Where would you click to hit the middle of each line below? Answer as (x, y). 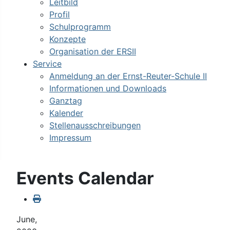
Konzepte (68, 39)
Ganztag (66, 101)
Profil (60, 14)
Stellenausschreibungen (95, 125)
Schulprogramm (80, 27)
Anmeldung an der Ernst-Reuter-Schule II (128, 76)
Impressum (70, 138)
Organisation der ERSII (93, 51)
